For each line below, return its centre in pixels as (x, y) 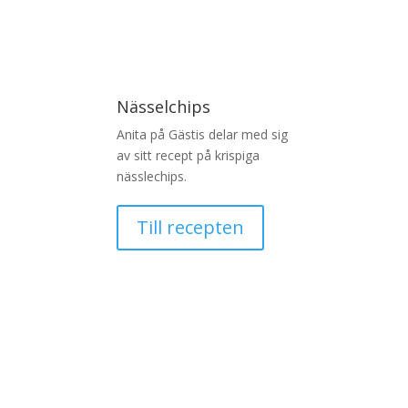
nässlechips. (151, 176)
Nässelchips (163, 106)
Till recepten (190, 227)
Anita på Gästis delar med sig (202, 134)
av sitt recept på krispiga (188, 155)
